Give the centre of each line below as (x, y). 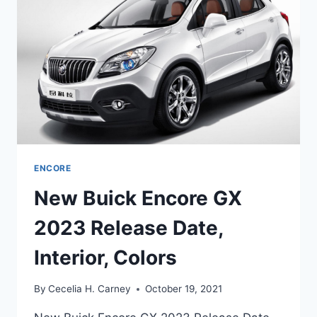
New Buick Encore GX (138, 198)
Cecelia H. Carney (90, 289)
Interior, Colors (105, 257)
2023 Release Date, (128, 227)
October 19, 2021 (184, 289)
